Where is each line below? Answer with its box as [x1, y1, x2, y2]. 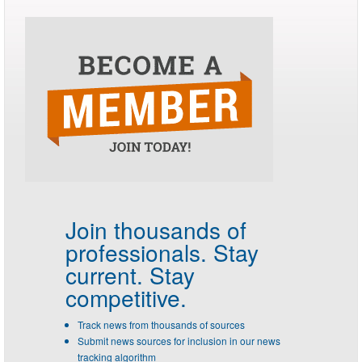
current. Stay [65, 259, 195, 291]
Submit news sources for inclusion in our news [78, 334, 280, 347]
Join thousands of [65, 213, 246, 246]
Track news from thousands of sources [78, 318, 245, 331]
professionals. [65, 236, 207, 268]
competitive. [65, 281, 187, 314]
